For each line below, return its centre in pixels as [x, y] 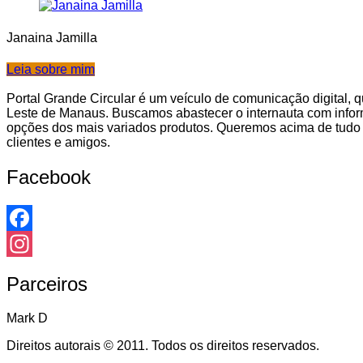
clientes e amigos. [58, 142]
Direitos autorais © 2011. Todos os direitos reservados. [163, 346]
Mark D [27, 318]
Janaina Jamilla [52, 37]
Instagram [35, 269]
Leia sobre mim [51, 69]
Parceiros [47, 284]
